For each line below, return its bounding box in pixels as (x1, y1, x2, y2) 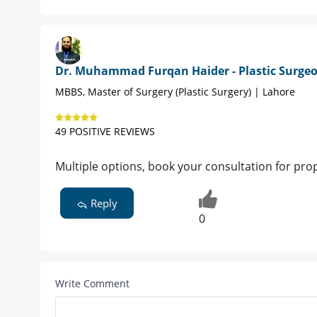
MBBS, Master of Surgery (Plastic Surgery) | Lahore (55, 85, 295, 99)
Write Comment (55, 277, 129, 290)
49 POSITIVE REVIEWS (55, 125, 155, 139)
